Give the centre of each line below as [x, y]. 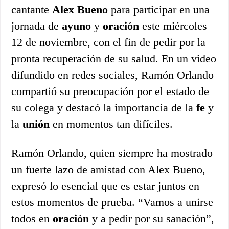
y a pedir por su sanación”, [152, 219]
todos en [32, 219]
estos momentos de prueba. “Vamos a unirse [112, 202]
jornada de [37, 26]
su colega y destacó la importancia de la [104, 108]
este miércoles [173, 26]
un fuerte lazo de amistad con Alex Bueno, [109, 170]
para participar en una [159, 10]
